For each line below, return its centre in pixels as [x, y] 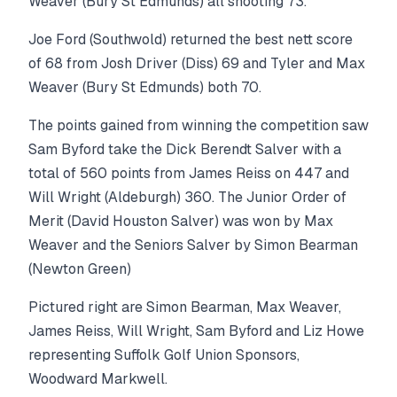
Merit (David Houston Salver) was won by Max [181, 221]
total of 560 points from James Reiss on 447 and [189, 173]
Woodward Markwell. [98, 378]
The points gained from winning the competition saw [198, 125]
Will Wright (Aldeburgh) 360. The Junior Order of [187, 197]
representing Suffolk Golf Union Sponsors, [164, 354]
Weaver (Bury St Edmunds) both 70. [145, 87]
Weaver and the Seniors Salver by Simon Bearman [193, 245]
